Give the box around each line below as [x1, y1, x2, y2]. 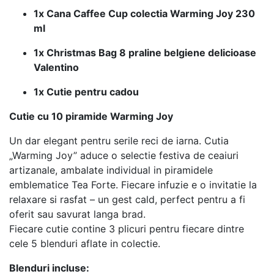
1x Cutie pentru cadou [34, 85, 139, 98]
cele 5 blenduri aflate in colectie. [9, 237, 160, 250]
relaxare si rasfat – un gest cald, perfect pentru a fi [9, 193, 245, 206]
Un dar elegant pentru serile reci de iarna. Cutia [9, 134, 229, 147]
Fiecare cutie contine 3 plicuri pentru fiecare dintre [9, 222, 244, 235]
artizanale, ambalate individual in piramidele [9, 163, 213, 176]
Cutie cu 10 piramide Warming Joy [9, 109, 173, 122]
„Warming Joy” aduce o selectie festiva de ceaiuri [9, 149, 239, 161]
